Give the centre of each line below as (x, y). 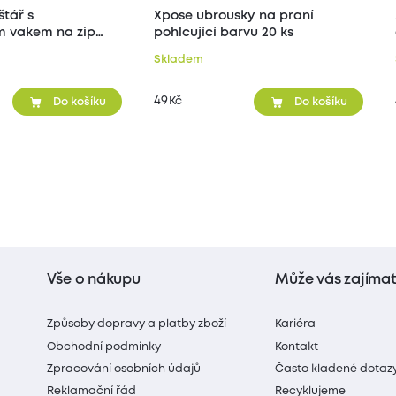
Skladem (178, 60)
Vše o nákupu (94, 279)
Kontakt (297, 346)
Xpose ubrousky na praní (233, 16)
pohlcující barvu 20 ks (223, 33)
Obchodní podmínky (104, 346)
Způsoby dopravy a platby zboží (137, 324)
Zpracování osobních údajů (124, 369)
